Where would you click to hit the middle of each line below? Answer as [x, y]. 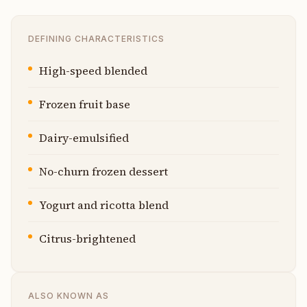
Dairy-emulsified [84, 137]
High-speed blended [93, 70]
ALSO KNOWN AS [69, 295]
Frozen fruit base [85, 104]
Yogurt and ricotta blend [104, 205]
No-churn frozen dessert [103, 171]
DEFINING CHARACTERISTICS [97, 38]
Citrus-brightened [87, 238]
